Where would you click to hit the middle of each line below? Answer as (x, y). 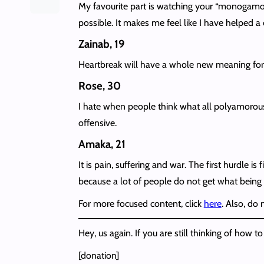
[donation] (98, 255)
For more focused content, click (141, 203)
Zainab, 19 (101, 44)
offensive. (97, 123)
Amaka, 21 (102, 144)
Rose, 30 (99, 85)
